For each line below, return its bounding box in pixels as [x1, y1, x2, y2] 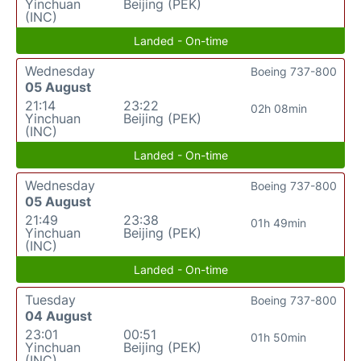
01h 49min [251, 216, 307, 230]
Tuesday [25, 292, 76, 308]
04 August [25, 308, 92, 324]
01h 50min [251, 330, 307, 344]
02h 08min [250, 102, 307, 115]
